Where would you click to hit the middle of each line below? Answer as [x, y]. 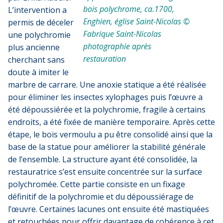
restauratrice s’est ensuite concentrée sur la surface [105, 171]
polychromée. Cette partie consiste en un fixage [97, 184]
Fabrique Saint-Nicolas [122, 34]
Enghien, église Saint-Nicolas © [136, 21]
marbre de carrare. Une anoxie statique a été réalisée [107, 84]
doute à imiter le [38, 72]
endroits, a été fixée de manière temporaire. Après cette [111, 122]
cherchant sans [36, 59]
